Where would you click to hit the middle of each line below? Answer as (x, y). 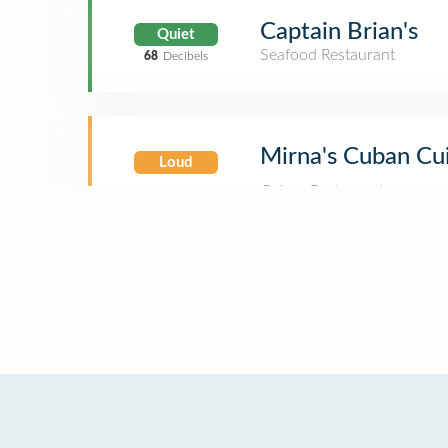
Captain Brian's (339, 32)
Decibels (185, 55)
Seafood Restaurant (327, 55)
